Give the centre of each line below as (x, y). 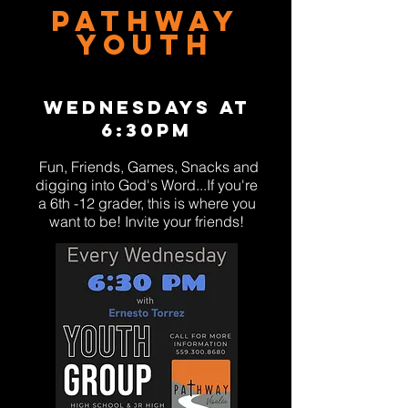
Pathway (146, 21)
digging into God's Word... (121, 185)
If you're (232, 185)
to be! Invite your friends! (164, 221)
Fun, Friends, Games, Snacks (134, 167)
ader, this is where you (184, 203)
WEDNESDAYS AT (147, 107)
